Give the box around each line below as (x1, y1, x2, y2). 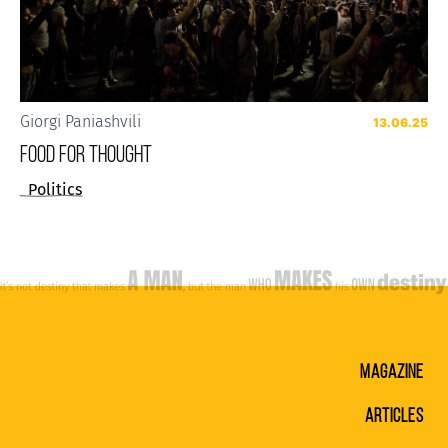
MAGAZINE (360, 359, 424, 383)
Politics (28, 180, 82, 201)
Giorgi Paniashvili (20, 112, 141, 133)
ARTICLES (365, 403, 424, 427)
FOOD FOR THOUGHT (20, 139, 152, 169)
